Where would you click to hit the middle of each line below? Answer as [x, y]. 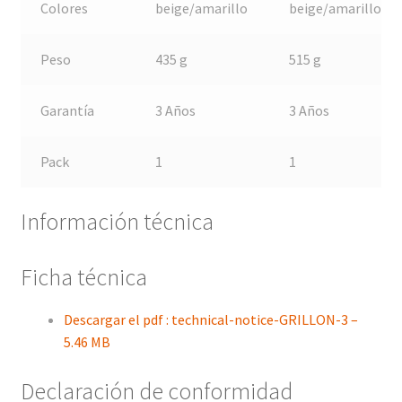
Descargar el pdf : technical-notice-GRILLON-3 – [210, 319]
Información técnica [117, 221]
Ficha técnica [83, 277]
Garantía [68, 111]
